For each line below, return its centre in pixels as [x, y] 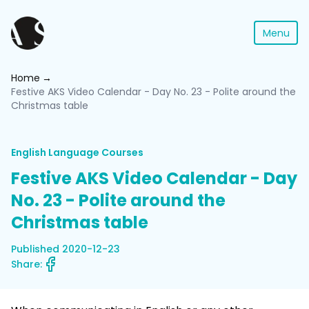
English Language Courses [77, 152]
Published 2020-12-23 [66, 249]
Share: [27, 264]
